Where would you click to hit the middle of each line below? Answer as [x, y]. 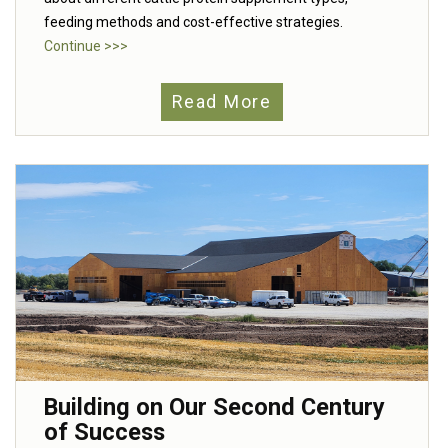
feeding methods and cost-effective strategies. [193, 22]
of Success [104, 431]
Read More [222, 102]
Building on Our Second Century [214, 406]
